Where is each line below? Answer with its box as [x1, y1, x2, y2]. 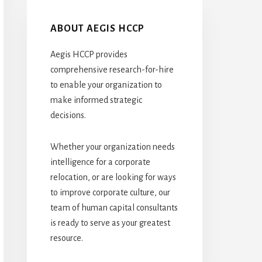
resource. [50, 233, 83, 243]
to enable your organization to [50, 80, 162, 89]
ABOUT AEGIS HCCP [50, 23, 144, 34]
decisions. [50, 110, 86, 120]
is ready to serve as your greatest [50, 218, 170, 227]
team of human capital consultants [50, 202, 178, 212]
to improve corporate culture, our [50, 187, 170, 197]
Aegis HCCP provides [50, 49, 127, 59]
